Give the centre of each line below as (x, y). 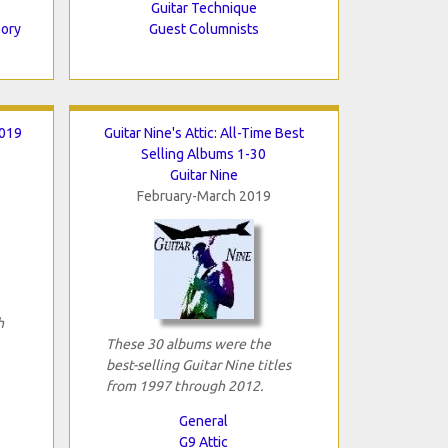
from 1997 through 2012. (184, 385)
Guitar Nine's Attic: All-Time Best (203, 132)
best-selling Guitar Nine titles (198, 364)
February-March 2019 (203, 195)
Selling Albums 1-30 (203, 153)
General (203, 420)
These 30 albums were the (188, 343)
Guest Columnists (203, 28)
